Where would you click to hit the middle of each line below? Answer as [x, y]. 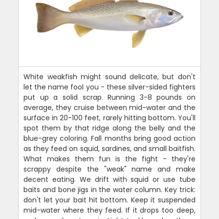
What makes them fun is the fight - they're [109, 159]
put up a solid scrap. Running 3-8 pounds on [109, 97]
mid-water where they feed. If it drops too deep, [109, 210]
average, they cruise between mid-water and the [109, 108]
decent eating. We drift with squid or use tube [109, 179]
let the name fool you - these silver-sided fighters [109, 87]
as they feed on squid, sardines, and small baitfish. [109, 149]
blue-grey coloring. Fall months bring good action [109, 138]
